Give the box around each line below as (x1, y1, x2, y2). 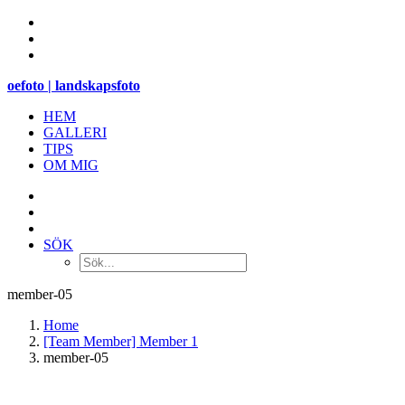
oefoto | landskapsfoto (7, 78, 140, 93)
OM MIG (43, 157, 99, 173)
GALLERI (43, 125, 107, 140)
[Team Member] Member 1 (43, 334, 198, 349)
